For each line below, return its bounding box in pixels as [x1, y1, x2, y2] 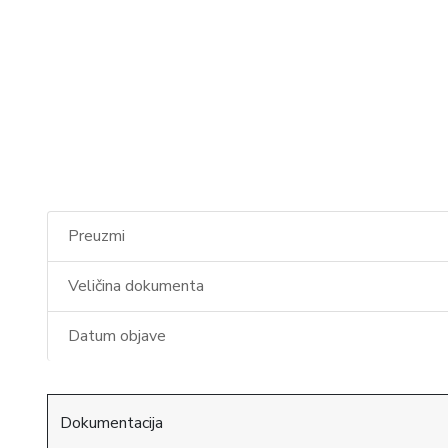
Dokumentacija [60, 412, 163, 434]
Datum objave [68, 325, 166, 347]
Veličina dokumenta [68, 275, 204, 297]
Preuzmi [68, 225, 125, 247]
